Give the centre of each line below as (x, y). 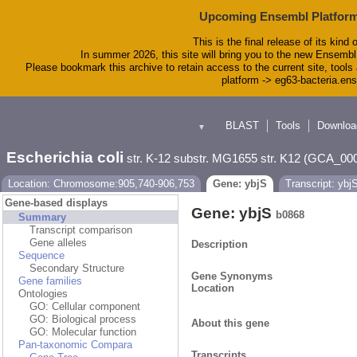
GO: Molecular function (83, 332)
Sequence (41, 256)
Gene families (50, 281)
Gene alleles (58, 243)
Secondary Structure (77, 269)
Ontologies (43, 294)
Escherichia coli (65, 158)
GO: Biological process (83, 320)
